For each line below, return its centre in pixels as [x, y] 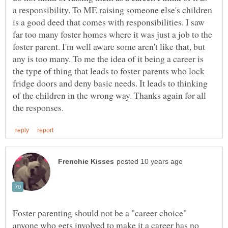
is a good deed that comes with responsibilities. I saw [109, 22]
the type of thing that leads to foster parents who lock [109, 71]
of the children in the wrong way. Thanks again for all [109, 95]
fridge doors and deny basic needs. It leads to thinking [110, 83]
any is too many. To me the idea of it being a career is [108, 59]
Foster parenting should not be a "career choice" [100, 212]
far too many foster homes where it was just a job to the [112, 34]
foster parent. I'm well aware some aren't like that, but [109, 47]
